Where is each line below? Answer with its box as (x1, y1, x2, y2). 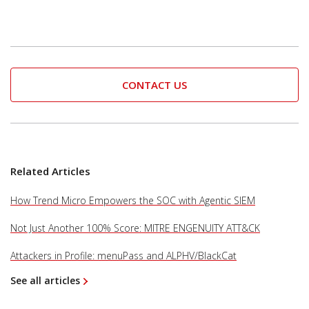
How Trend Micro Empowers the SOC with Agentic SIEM (10, 193, 255, 207)
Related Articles (10, 163, 90, 178)
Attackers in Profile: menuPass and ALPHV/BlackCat (10, 248, 237, 262)
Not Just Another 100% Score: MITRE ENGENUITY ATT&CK (10, 221, 260, 235)
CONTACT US (122, 77, 187, 92)
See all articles (10, 273, 80, 287)
